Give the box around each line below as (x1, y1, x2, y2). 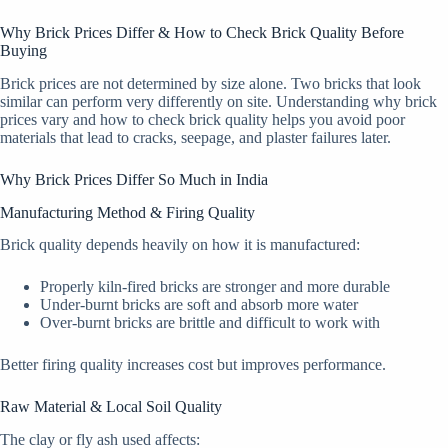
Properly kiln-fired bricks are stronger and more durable (40, 278, 390, 296)
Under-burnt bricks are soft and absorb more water (40, 296, 358, 314)
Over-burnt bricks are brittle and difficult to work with (40, 314, 380, 332)
